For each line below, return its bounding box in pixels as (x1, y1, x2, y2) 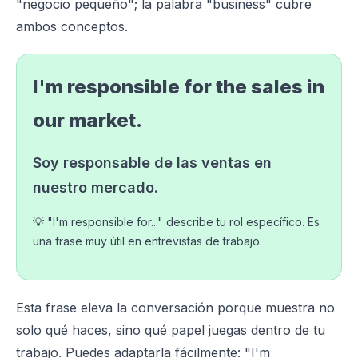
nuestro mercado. (33, 179, 158, 196)
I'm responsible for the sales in (33, 75, 324, 98)
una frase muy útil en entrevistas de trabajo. (33, 234, 262, 248)
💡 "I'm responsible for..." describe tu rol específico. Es (33, 215, 320, 229)
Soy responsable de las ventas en (33, 154, 272, 171)
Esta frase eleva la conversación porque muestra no (16, 300, 335, 316)
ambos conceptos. (16, 18, 128, 34)
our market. (33, 109, 142, 132)
